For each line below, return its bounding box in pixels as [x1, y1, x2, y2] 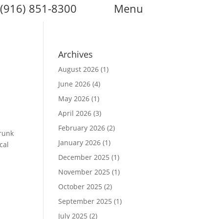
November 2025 [58, 167, 110, 176]
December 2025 [58, 153, 110, 162]
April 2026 [58, 109, 92, 118]
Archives [58, 48, 93, 60]
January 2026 [58, 138, 101, 147]
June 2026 [58, 79, 91, 88]
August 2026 [58, 65, 99, 74]
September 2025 [58, 197, 112, 206]
